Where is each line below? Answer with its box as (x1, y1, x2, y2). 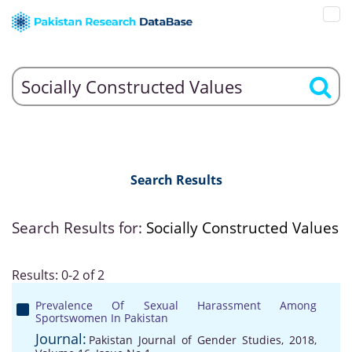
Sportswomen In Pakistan (35, 310, 168, 325)
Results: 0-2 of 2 (12, 266, 104, 284)
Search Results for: (12, 218, 146, 238)
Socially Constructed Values (146, 218, 339, 238)
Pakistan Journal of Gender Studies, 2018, (89, 332, 317, 347)
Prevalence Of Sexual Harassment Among (35, 298, 317, 313)
